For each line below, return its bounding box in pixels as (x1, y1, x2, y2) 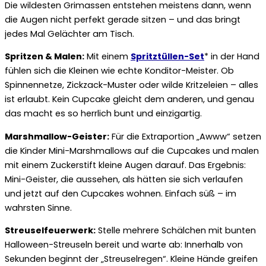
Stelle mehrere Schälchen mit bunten (96, 224, 256, 237)
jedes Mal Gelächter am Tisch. (5, 27, 134, 40)
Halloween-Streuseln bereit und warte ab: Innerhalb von (5, 239, 243, 251)
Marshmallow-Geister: (5, 130, 109, 142)
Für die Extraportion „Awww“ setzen (109, 130, 261, 142)
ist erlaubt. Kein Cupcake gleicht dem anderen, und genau (5, 93, 254, 106)
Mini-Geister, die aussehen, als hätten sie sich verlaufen (5, 173, 243, 185)
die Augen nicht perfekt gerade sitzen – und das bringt (5, 13, 240, 26)
